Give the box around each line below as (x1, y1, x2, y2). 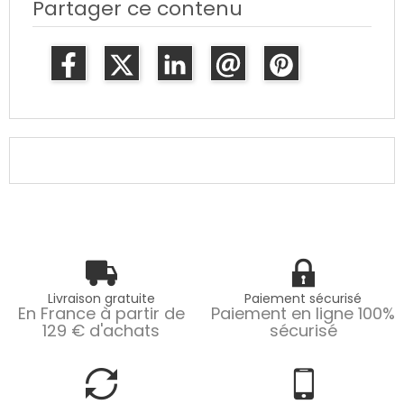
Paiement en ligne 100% (211, 302, 395, 326)
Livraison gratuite (47, 289, 155, 308)
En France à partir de (17, 302, 185, 326)
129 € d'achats (42, 319, 160, 343)
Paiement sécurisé (244, 289, 362, 308)
